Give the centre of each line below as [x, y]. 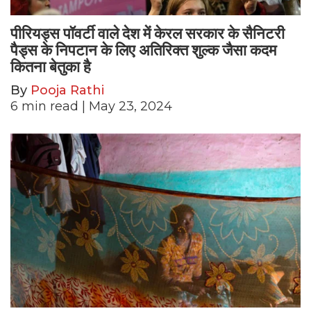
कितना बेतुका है [51, 67]
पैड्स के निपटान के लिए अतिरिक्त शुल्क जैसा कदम [143, 50]
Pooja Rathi [67, 90]
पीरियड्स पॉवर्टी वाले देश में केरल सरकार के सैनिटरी [148, 33]
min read [50, 106]
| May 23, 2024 [125, 106]
